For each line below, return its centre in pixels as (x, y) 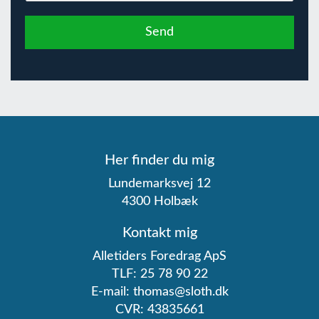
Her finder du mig (159, 160)
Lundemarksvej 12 (159, 184)
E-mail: (112, 292)
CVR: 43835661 (159, 310)
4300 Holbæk (159, 202)
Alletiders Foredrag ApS (159, 256)
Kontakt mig (159, 233)
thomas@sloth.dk (181, 292)
